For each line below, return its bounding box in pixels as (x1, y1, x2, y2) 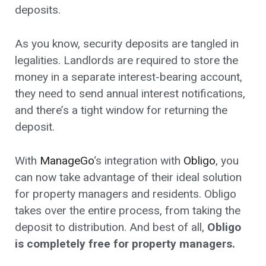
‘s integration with (94, 153, 183, 167)
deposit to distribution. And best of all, (15, 220, 207, 234)
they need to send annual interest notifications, (15, 87, 245, 101)
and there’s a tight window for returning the (15, 103, 227, 118)
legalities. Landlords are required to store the (15, 53, 238, 68)
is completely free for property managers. (15, 236, 235, 251)
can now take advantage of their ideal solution (15, 170, 242, 184)
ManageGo (40, 153, 94, 167)
